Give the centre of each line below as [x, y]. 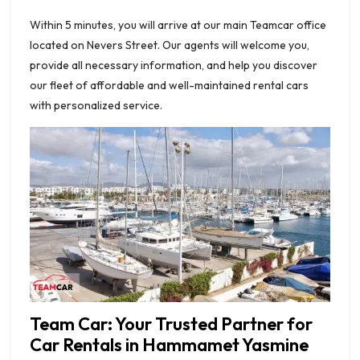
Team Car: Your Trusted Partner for [171, 324]
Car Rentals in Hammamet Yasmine [169, 345]
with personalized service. [96, 106]
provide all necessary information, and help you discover [174, 65]
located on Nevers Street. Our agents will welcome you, [170, 45]
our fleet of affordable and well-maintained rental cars [169, 86]
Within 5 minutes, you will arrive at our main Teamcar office [178, 25]
